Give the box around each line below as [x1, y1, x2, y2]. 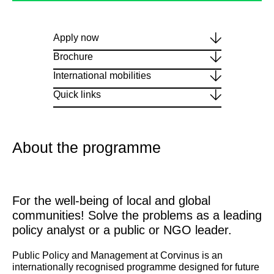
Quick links [53, 89, 101, 100]
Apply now [53, 32, 99, 43]
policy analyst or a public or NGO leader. [12, 223, 232, 237]
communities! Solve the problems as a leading [12, 209, 262, 222]
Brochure [53, 51, 93, 62]
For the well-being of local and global [12, 194, 210, 207]
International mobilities [53, 70, 151, 81]
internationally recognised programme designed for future [12, 262, 259, 272]
